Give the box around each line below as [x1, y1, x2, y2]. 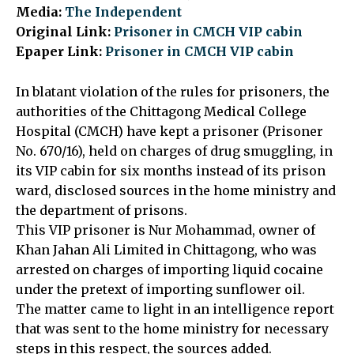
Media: [16, 3, 62, 20]
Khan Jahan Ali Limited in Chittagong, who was [16, 241, 317, 258]
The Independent [62, 3, 182, 20]
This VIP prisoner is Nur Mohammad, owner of [16, 221, 315, 238]
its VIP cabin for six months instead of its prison [16, 162, 326, 179]
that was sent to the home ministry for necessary [16, 320, 329, 337]
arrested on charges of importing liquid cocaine [16, 261, 323, 277]
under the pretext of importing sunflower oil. [16, 281, 305, 297]
